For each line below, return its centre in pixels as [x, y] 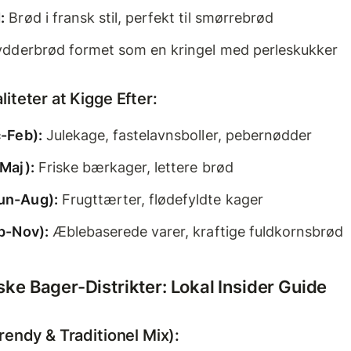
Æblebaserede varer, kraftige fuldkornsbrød [196, 231]
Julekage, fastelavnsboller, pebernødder [177, 135]
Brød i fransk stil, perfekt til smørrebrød [139, 17]
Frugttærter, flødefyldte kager [160, 199]
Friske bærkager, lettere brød [134, 167]
